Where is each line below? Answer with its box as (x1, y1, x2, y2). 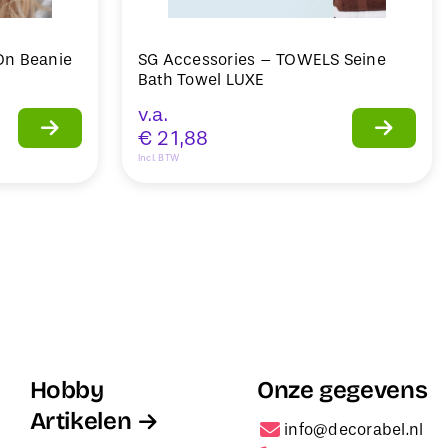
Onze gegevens (256, 375, 428, 404)
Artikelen (29, 406, 132, 435)
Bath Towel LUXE (138, 69, 265, 89)
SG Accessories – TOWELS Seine (138, 49, 386, 69)
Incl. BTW (138, 151, 180, 163)
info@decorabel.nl (284, 419, 424, 439)
